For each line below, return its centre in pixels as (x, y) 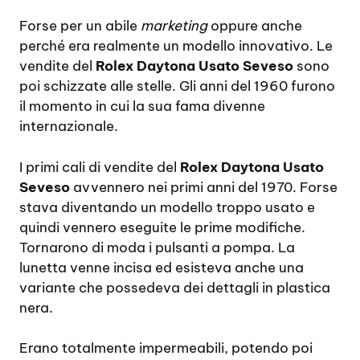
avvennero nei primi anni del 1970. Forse (204, 187)
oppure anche (255, 26)
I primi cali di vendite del (100, 167)
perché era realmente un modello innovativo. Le (176, 46)
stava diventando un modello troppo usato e (167, 207)
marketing (174, 26)
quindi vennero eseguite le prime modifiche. (162, 227)
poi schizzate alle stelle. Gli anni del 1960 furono (177, 86)
